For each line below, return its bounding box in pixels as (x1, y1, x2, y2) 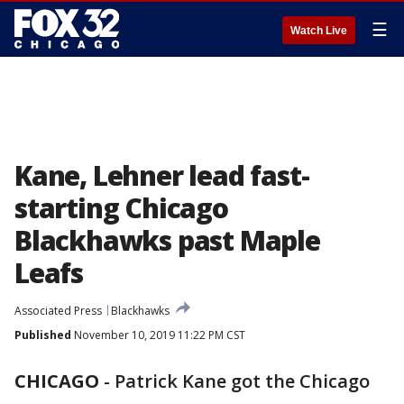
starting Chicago (14, 189, 228, 226)
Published (14, 327, 71, 343)
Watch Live (290, 24, 347, 37)
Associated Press (14, 303, 102, 318)
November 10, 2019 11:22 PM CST (71, 327, 245, 343)
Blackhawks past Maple (14, 222, 320, 259)
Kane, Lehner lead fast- (14, 157, 309, 194)
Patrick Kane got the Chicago (115, 369, 370, 393)
